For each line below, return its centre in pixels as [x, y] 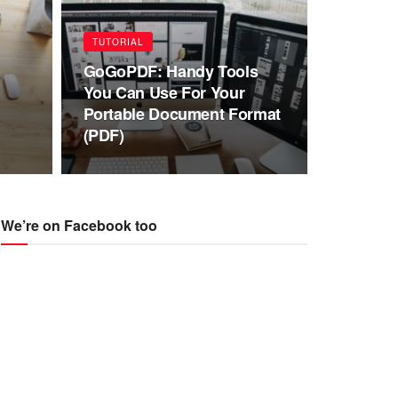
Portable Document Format [182, 114]
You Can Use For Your [164, 92]
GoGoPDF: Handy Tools [171, 71]
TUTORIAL [118, 42]
